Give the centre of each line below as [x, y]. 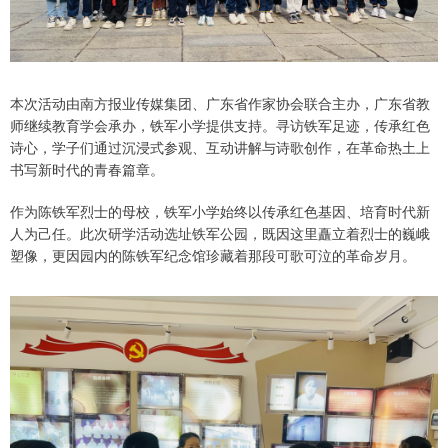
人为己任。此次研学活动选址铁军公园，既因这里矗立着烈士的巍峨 [220, 233]
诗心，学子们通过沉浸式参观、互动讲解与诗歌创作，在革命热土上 [220, 147]
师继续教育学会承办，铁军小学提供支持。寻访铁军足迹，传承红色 [220, 125]
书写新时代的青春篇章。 [87, 169]
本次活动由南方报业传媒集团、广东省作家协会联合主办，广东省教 [220, 103]
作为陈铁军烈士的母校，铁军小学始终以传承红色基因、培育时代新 [220, 211]
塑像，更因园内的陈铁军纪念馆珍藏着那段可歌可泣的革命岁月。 [213, 255]
